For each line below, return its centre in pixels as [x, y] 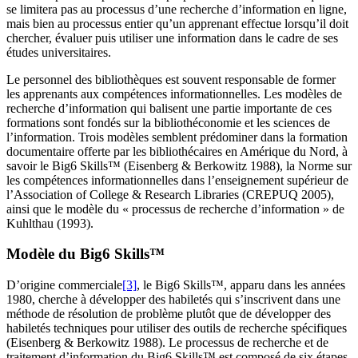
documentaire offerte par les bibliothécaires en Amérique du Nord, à [177, 151]
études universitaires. [59, 52]
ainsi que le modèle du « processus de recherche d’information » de [175, 209]
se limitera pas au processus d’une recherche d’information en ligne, [177, 9]
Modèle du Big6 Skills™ [86, 254]
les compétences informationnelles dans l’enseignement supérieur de [177, 180]
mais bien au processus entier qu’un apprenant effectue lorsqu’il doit [177, 23]
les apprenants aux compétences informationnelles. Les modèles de [174, 93]
